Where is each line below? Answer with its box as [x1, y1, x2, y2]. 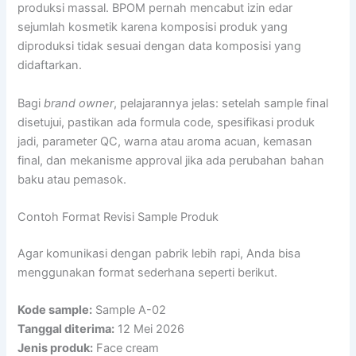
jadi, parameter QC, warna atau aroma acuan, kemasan [17, 133, 313, 149]
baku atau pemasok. [17, 172, 127, 187]
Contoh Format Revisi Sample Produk [17, 209, 219, 224]
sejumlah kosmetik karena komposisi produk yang [17, 20, 288, 35]
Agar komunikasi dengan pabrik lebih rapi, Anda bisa [17, 246, 301, 261]
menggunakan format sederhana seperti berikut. [17, 265, 278, 280]
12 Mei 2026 [114, 322, 185, 337]
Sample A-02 [92, 303, 167, 318]
